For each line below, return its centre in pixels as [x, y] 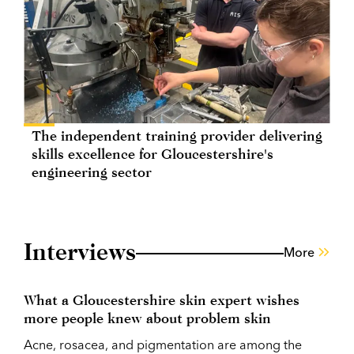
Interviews [80, 252]
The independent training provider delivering [177, 136]
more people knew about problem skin [147, 318]
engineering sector [92, 172]
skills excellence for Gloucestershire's [153, 154]
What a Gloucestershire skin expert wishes [162, 300]
